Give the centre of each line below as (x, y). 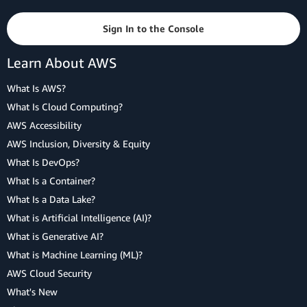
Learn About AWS (62, 62)
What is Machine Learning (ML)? (75, 254)
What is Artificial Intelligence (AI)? (79, 217)
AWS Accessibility (44, 125)
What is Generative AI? (55, 236)
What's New (32, 291)
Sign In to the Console (153, 28)
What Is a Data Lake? (51, 199)
